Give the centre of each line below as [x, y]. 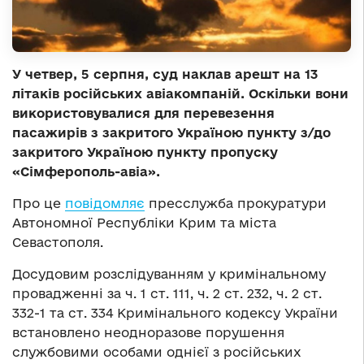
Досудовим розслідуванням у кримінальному [169, 273]
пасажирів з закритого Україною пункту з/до [171, 132]
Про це [39, 203]
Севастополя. [58, 242]
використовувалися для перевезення [143, 113]
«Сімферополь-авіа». [86, 171]
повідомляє [105, 203]
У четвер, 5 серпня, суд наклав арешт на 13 [165, 74]
